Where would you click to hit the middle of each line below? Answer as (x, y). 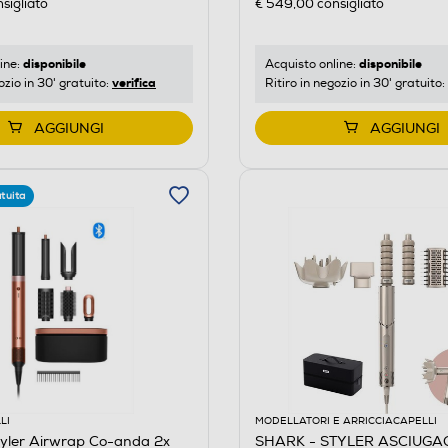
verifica (134, 83)
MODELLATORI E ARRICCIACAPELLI (345, 421)
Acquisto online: (311, 65)
